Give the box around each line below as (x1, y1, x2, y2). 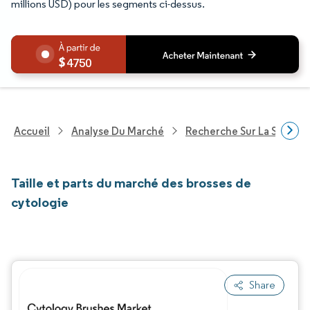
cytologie (11, 194, 69, 210)
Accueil (14, 124, 50, 138)
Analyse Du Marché (71, 124, 164, 138)
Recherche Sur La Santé (185, 124, 299, 138)
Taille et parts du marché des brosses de (11, 174, 251, 191)
